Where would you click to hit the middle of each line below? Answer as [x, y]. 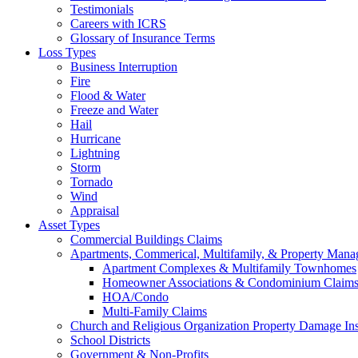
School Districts [110, 340]
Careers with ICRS [118, 24]
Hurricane [95, 139]
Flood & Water [108, 95]
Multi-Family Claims [155, 311]
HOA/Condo [135, 297]
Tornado [91, 182]
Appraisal [95, 211]
